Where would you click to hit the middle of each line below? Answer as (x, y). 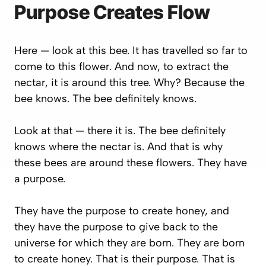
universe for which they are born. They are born (129, 243)
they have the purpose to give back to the (116, 227)
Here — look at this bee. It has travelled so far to (131, 50)
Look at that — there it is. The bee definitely (120, 131)
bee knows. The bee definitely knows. (105, 99)
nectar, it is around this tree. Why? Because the (129, 83)
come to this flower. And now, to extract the (121, 66)
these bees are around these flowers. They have (131, 163)
